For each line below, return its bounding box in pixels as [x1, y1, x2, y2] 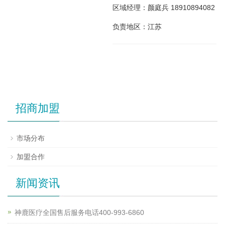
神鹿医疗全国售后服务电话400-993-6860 [15, 208, 144, 217]
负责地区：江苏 [113, 23, 162, 31]
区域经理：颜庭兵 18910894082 [113, 4, 215, 12]
